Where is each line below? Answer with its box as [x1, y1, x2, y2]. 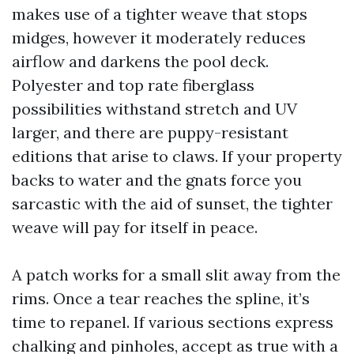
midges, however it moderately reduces [12, 28, 306, 47]
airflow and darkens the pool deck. [12, 51, 269, 71]
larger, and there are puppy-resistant [12, 122, 288, 142]
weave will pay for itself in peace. [12, 217, 258, 237]
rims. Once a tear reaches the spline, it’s [12, 288, 310, 308]
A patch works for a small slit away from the [12, 265, 341, 284]
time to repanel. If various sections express [12, 312, 333, 332]
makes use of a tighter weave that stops [12, 4, 307, 24]
